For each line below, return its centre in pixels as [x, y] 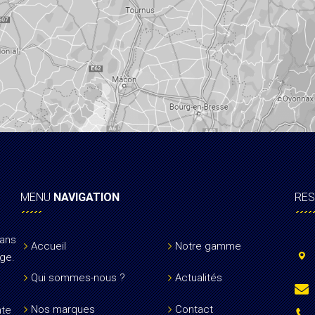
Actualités [198, 278]
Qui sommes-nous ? [78, 278]
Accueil [48, 246]
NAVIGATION [86, 198]
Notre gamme [208, 246]
